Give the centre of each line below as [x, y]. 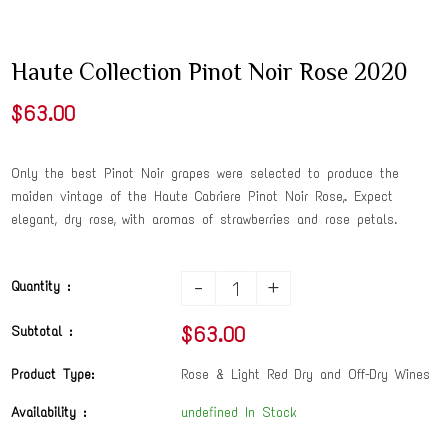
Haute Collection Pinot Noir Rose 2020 [210, 72]
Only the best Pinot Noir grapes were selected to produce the [205, 174]
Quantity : [41, 287]
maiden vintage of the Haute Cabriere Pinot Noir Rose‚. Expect [202, 197]
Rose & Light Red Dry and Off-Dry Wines [306, 375]
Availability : [49, 413]
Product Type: [53, 375]
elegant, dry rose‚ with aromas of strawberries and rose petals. [204, 220]
